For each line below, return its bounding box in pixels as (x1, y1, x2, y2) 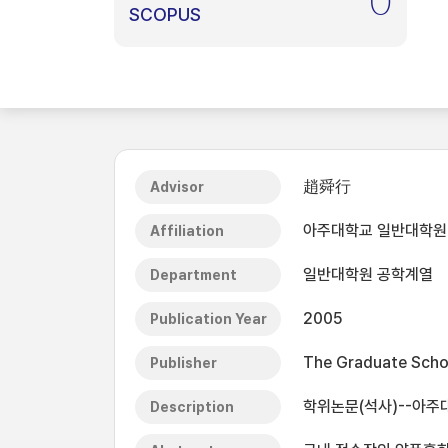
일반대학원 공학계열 (303, 265, 433, 284)
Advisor (150, 179, 204, 195)
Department (150, 267, 237, 283)
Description (150, 399, 234, 415)
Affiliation (150, 223, 224, 239)
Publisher (150, 355, 217, 371)
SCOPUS (129, 4, 201, 25)
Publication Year (150, 311, 267, 327)
